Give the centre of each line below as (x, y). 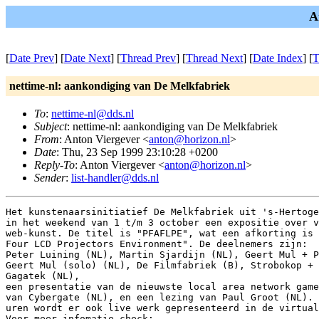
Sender (50, 178)
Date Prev (32, 58)
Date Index (278, 58)
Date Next (87, 58)
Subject (51, 126)
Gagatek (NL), (43, 276)
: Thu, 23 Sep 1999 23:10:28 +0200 (137, 152)
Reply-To (54, 165)
